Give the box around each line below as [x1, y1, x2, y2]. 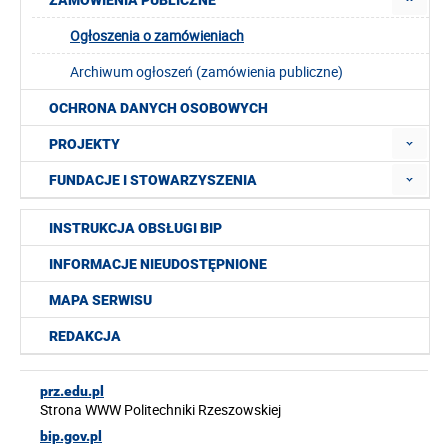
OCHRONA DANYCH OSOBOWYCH [49, 100, 268, 116]
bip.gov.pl [40, 428, 102, 444]
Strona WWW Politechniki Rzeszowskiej [40, 400, 281, 419]
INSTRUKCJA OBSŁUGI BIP [49, 220, 222, 236]
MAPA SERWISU [49, 292, 152, 308]
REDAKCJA [49, 328, 121, 344]
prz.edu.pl [40, 383, 104, 399]
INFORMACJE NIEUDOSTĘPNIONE [49, 256, 267, 272]
